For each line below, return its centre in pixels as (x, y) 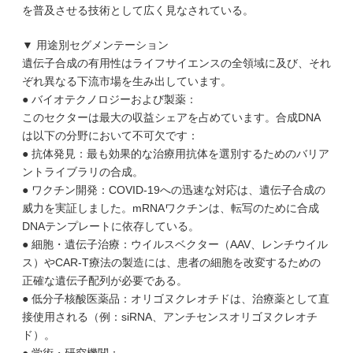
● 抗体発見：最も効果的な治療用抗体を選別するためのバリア (176, 154)
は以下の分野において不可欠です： (110, 136)
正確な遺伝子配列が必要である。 (105, 281)
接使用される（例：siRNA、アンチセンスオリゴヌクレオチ (170, 317)
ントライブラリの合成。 (83, 172)
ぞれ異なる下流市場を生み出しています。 (127, 81)
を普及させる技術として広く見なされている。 (138, 10)
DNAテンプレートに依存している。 (111, 226)
